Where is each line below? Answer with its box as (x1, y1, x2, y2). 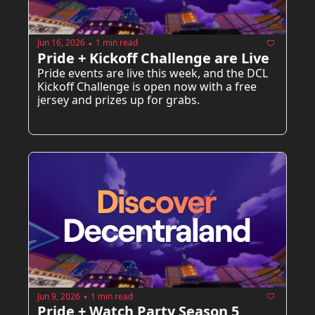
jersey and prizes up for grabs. (37, 91, 200, 108)
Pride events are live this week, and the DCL (37, 65, 268, 81)
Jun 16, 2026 (37, 37, 85, 49)
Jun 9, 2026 (37, 290, 80, 302)
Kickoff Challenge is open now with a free (37, 78, 257, 94)
